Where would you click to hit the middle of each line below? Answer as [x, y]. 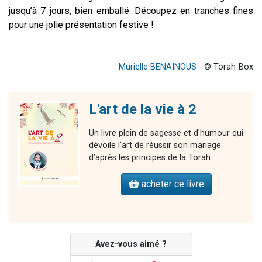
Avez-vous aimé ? [131, 244]
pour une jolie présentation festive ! [81, 25]
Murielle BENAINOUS [158, 67]
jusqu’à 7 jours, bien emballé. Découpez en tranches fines [131, 11]
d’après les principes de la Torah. [151, 157]
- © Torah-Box [225, 67]
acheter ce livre [172, 184]
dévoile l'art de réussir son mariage [155, 145]
